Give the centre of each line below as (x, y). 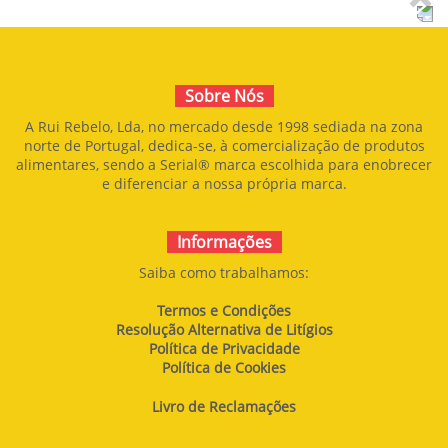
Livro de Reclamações (224, 406)
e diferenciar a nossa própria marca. (224, 183)
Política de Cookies (224, 367)
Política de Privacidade (224, 348)
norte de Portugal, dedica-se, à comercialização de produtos (224, 145)
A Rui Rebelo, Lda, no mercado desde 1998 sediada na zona (224, 126)
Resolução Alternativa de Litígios (224, 329)
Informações (224, 241)
